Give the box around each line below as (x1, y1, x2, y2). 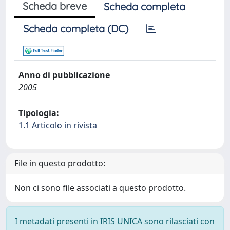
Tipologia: (18, 107, 59, 119)
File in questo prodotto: (14, 158, 105, 169)
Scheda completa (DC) (23, 22, 128, 35)
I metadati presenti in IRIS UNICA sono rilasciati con (15, 216, 215, 227)
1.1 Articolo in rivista (18, 120, 97, 131)
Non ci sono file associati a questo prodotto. (14, 182, 186, 194)
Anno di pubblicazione (18, 69, 110, 81)
